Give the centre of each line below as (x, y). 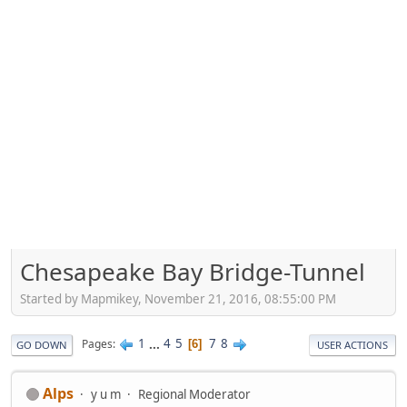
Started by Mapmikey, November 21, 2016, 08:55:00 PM (178, 298)
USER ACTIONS (352, 344)
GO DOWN (42, 344)
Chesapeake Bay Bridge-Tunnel (193, 272)
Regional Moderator (194, 394)
